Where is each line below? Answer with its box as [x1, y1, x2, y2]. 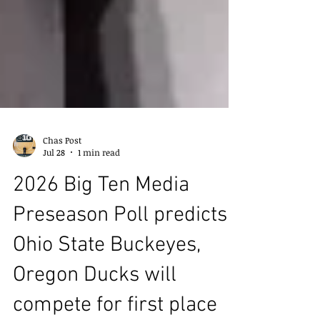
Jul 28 [43, 225, 65, 236]
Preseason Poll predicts [13, 281, 227, 307]
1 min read [78, 225, 120, 236]
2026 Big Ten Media [13, 251, 189, 277]
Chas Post [43, 212, 81, 224]
